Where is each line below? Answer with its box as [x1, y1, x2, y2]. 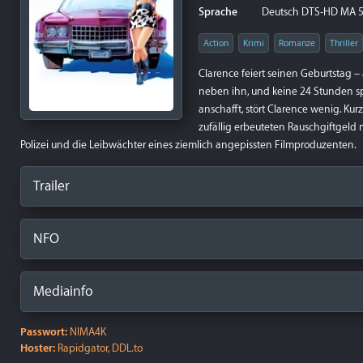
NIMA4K [67, 326, 106, 338]
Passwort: [20, 326, 67, 338]
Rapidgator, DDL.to [55, 342, 143, 354]
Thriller [330, 38, 358, 49]
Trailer [33, 178, 70, 194]
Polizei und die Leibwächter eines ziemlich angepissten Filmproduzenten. [20, 139, 357, 151]
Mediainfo [33, 284, 93, 299]
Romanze [279, 38, 315, 49]
